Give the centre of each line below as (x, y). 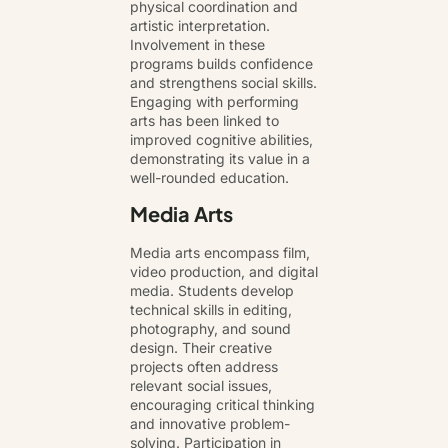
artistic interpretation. (200, 25)
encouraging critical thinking (222, 405)
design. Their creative (201, 348)
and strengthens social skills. (223, 82)
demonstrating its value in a (220, 158)
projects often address (204, 367)
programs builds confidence (221, 63)
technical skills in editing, (211, 310)
